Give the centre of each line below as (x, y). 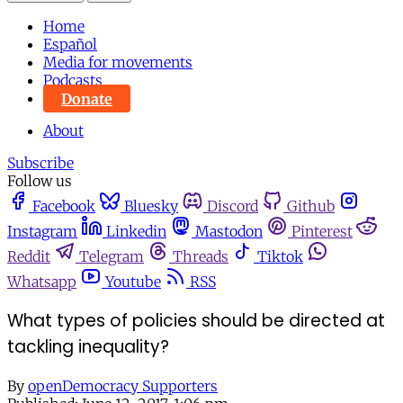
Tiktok (280, 257)
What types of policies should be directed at (196, 321)
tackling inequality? (88, 347)
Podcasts (73, 81)
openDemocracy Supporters (123, 385)
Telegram (112, 257)
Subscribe (40, 163)
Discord (233, 206)
